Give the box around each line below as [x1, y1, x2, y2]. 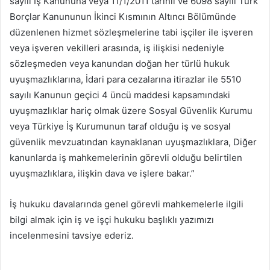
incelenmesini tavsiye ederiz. [10, 230, 134, 242]
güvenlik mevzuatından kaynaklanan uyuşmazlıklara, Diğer [10, 136, 257, 148]
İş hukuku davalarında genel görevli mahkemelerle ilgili [10, 198, 243, 210]
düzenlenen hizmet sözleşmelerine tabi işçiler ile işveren [10, 27, 253, 39]
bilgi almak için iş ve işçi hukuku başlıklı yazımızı [10, 214, 214, 226]
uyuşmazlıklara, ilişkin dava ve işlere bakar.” [10, 168, 195, 180]
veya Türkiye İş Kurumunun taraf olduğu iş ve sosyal [10, 121, 231, 133]
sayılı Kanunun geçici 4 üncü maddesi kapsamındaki [10, 89, 230, 101]
